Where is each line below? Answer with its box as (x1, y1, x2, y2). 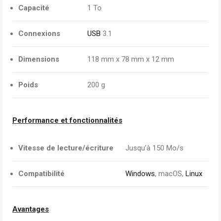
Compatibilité (18, 169, 65, 178)
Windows (125, 169, 155, 178)
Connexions (18, 29, 60, 38)
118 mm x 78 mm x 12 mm (87, 55, 174, 64)
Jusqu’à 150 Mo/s (125, 144, 184, 152)
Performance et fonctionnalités (12, 116, 122, 125)
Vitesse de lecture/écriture (18, 144, 113, 152)
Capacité (18, 3, 49, 12)
